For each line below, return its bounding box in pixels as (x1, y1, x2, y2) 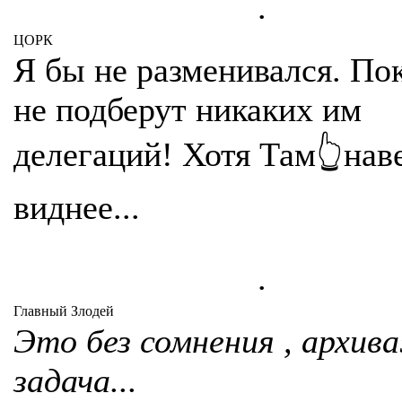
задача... (13, 362, 137, 399)
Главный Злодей (13, 303, 114, 319)
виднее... (13, 188, 140, 226)
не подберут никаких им (13, 91, 362, 128)
